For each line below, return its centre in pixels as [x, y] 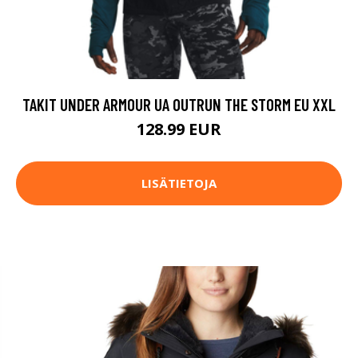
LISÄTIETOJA [179, 183]
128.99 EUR [179, 129]
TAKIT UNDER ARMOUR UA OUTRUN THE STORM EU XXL [179, 104]
